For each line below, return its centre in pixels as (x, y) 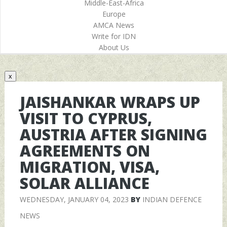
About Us (114, 47)
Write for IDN (114, 36)
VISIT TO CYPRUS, (86, 118)
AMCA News (114, 25)
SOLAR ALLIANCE (84, 183)
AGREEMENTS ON (85, 150)
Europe (114, 14)
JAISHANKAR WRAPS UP (110, 102)
